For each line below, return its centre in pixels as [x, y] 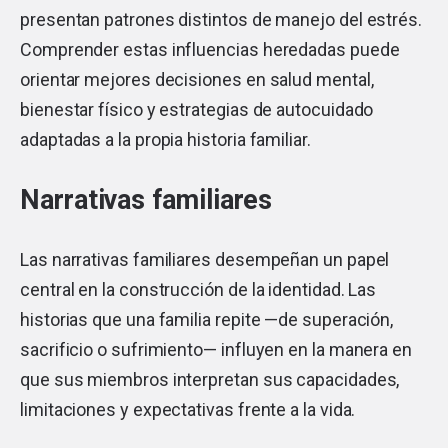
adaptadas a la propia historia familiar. [165, 139]
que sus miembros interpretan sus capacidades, [210, 379]
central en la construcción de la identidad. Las [198, 289]
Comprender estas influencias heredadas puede [210, 49]
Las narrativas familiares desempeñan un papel [205, 259]
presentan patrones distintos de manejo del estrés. [221, 19]
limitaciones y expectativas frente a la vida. [188, 409]
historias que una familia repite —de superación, [207, 319]
